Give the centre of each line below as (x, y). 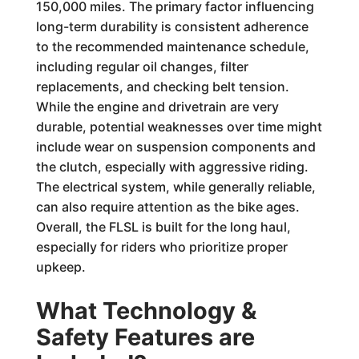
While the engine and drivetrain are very (157, 107)
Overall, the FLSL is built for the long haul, (163, 227)
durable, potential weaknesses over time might (179, 127)
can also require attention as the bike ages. (167, 207)
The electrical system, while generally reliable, (175, 187)
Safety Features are (145, 337)
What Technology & (146, 311)
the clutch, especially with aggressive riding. (172, 167)
